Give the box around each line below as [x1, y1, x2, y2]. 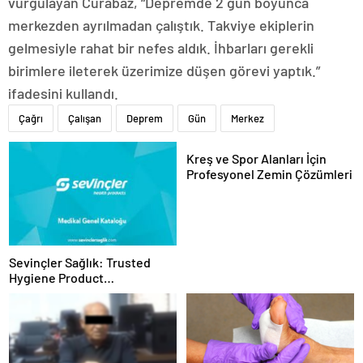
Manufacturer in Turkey [9, 284, 140, 301]
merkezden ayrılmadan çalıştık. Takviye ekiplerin [8, 16, 314, 35]
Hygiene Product [9, 269, 104, 285]
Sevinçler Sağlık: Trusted [9, 254, 151, 270]
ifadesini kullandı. [8, 84, 118, 103]
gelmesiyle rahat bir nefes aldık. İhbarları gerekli [8, 39, 314, 58]
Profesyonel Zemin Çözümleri [186, 166, 352, 182]
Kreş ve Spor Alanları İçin [186, 151, 327, 167]
